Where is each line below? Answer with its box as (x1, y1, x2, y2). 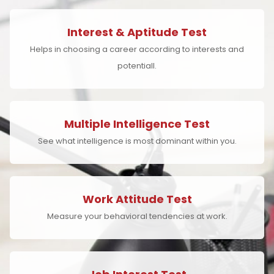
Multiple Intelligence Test (64, 116, 210, 131)
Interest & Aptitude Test (67, 24, 207, 40)
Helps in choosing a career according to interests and (30, 43, 244, 55)
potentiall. (117, 60, 157, 72)
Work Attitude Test (82, 191, 192, 207)
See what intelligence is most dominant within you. (37, 135, 237, 147)
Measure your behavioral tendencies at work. (46, 210, 228, 222)
